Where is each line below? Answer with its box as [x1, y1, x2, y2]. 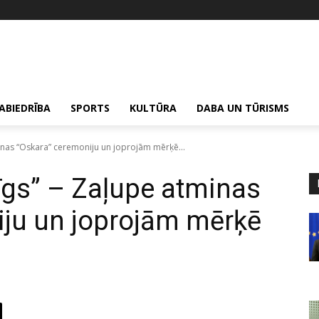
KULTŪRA [130, 100, 177, 115]
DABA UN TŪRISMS [197, 100, 289, 115]
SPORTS [70, 100, 110, 115]
